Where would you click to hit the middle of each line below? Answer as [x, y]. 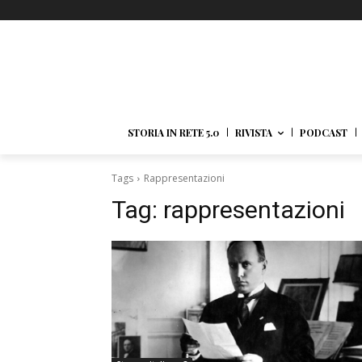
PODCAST [324, 133]
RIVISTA [254, 133]
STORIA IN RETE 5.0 [174, 133]
